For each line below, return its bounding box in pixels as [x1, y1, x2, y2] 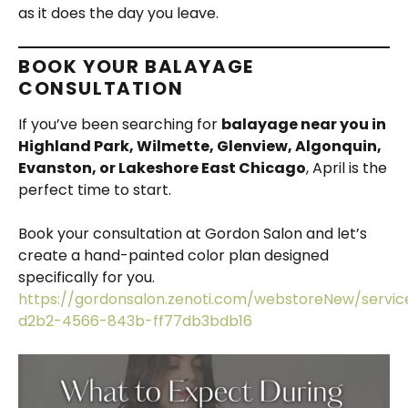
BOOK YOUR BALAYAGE [18, 54, 254, 80]
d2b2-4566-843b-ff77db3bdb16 [18, 311, 252, 332]
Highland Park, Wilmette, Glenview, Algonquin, [18, 136, 382, 158]
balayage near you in [221, 114, 386, 136]
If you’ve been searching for [18, 114, 221, 136]
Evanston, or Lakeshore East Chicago [18, 158, 306, 179]
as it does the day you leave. [18, 3, 219, 25]
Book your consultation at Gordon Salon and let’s [18, 223, 367, 245]
